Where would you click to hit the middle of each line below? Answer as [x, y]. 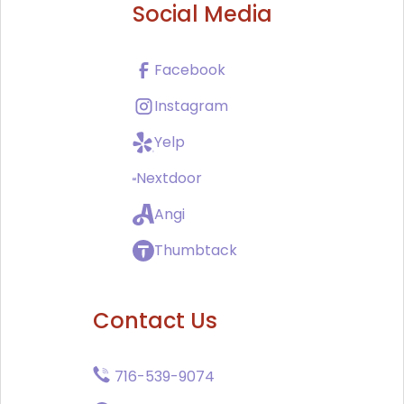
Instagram [191, 106]
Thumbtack [195, 251]
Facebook [189, 70]
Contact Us [155, 321]
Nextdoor [169, 179]
